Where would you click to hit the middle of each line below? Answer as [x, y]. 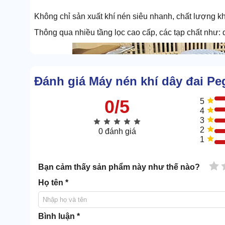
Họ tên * [53, 183]
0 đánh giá [117, 132]
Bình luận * [59, 216]
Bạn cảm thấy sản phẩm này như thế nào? [119, 167]
